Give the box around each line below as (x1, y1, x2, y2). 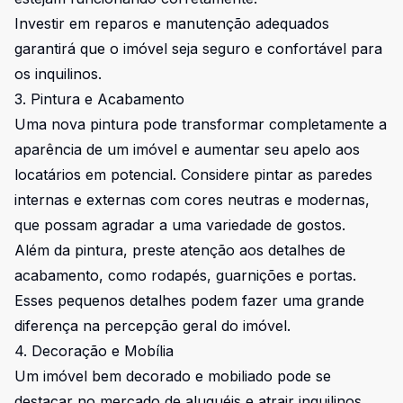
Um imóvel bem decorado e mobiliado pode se (14, 367, 331, 385)
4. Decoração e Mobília (14, 342, 174, 360)
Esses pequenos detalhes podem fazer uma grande (14, 291, 364, 309)
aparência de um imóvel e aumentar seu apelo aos (14, 140, 360, 158)
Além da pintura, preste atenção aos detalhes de (14, 241, 345, 259)
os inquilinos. (14, 65, 102, 83)
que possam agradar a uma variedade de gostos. (14, 216, 345, 234)
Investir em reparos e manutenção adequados (14, 14, 329, 32)
